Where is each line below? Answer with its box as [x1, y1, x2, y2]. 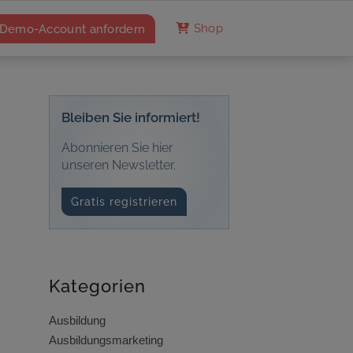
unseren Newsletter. [61, 157, 176, 173]
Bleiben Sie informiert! [61, 110, 200, 125]
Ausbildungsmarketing [48, 333, 163, 347]
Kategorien [48, 276, 146, 297]
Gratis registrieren [71, 195, 178, 208]
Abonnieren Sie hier [61, 139, 173, 155]
